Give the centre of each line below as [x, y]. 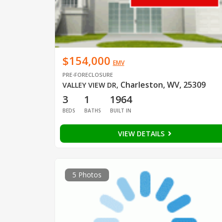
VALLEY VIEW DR [89, 85]
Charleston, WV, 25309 [163, 85]
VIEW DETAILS [142, 134]
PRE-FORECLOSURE [87, 75]
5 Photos [87, 175]
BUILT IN [120, 111]
